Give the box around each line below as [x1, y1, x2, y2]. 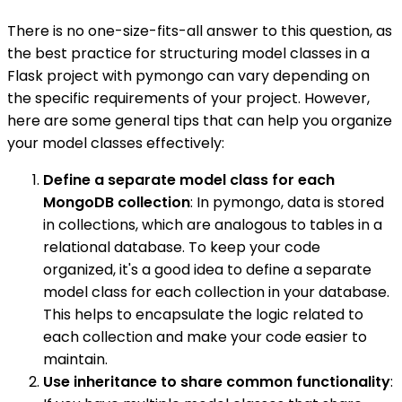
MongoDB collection [43, 192, 190, 214]
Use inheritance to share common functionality [43, 371, 390, 393]
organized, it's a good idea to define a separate [43, 259, 371, 281]
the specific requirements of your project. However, [7, 88, 370, 109]
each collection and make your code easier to [43, 327, 367, 348]
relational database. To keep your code [43, 237, 320, 258]
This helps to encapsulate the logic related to [43, 304, 363, 326]
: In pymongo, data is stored [190, 192, 384, 214]
